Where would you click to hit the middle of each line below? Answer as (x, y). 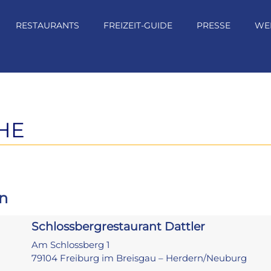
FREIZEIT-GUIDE (138, 25)
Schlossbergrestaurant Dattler (119, 227)
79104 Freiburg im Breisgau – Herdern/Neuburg (139, 258)
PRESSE (214, 25)
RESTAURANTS (47, 25)
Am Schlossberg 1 (71, 245)
